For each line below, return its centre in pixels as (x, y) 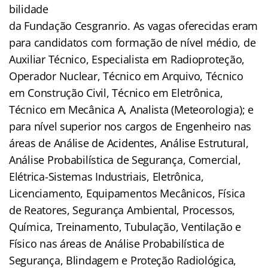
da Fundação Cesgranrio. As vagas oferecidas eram (134, 25)
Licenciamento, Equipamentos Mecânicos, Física (127, 193)
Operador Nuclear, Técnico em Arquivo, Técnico (126, 76)
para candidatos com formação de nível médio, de (133, 42)
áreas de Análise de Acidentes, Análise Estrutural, (129, 143)
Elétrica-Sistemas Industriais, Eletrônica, (106, 176)
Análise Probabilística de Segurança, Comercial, (125, 159)
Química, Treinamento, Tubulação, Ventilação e (125, 226)
